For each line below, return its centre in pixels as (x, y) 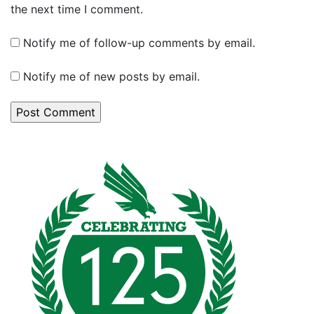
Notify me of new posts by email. (111, 76)
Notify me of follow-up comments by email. (139, 43)
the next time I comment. (77, 9)
